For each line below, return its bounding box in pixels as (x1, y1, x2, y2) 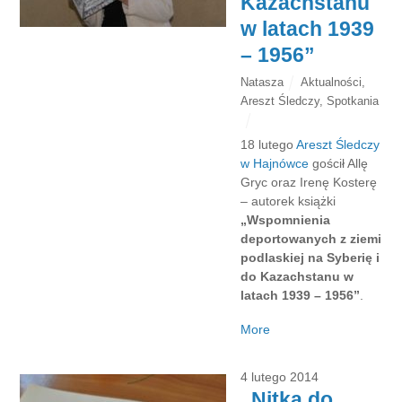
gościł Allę (309, 155, 369, 170)
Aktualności (301, 74, 362, 89)
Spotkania (327, 93, 380, 108)
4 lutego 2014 (240, 369, 319, 384)
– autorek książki (240, 193, 336, 208)
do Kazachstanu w (240, 268, 354, 284)
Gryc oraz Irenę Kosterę (240, 174, 378, 189)
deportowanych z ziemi (240, 231, 382, 246)
